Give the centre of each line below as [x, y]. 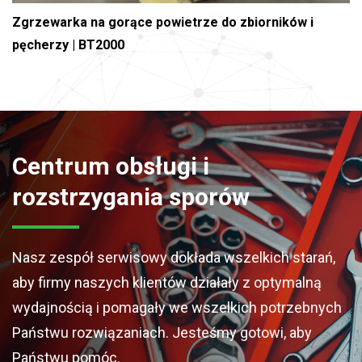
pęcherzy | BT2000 [68, 44]
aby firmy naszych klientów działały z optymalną [167, 282]
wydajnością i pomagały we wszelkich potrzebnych [177, 307]
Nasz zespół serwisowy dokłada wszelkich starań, [174, 257]
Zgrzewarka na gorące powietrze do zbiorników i [163, 22]
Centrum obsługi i [111, 166]
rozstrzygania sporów [131, 196]
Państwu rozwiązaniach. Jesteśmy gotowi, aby [162, 332]
